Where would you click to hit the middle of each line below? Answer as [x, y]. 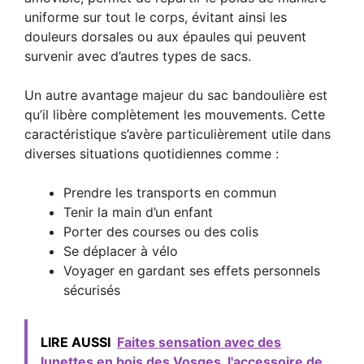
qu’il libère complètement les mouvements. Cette [175, 114]
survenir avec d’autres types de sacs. [138, 56]
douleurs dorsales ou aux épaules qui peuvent [165, 36]
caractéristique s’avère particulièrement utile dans [178, 134]
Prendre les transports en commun [170, 192]
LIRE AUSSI [76, 342]
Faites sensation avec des [199, 342]
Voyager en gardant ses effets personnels [192, 270]
